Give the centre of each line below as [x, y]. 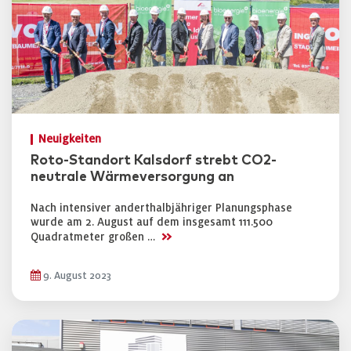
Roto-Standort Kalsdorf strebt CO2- [154, 161]
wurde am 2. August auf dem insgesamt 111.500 [152, 222]
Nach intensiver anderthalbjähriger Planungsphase [161, 208]
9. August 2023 [76, 276]
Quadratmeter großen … [94, 237]
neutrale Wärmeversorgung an [132, 177]
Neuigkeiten [70, 139]
